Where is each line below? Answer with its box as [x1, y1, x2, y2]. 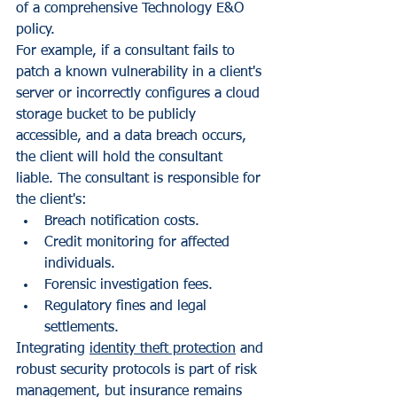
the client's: [16, 193, 87, 208]
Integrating [16, 342, 90, 357]
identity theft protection [90, 342, 236, 357]
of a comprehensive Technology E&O [16, 2, 248, 17]
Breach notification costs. [44, 214, 199, 230]
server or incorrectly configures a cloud [16, 87, 264, 102]
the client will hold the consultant [16, 151, 227, 166]
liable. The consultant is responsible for [16, 172, 265, 187]
